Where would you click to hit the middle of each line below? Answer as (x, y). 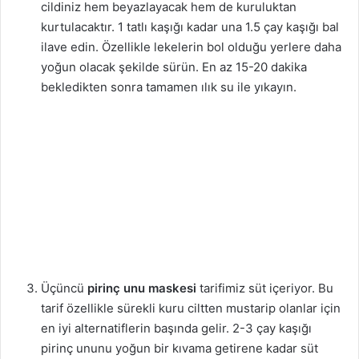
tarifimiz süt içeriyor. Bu (266, 288)
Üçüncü (63, 288)
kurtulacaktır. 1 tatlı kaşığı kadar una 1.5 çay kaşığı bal (190, 26)
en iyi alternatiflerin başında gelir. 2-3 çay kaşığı (176, 328)
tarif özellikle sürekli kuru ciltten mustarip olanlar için (191, 308)
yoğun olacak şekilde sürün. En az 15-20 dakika (174, 67)
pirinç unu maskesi (142, 288)
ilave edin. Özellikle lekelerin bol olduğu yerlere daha (191, 46)
